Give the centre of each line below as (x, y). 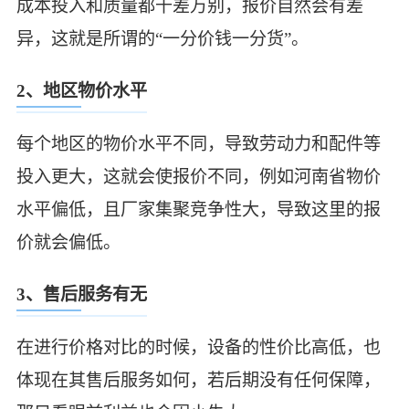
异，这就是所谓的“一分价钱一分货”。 (162, 38)
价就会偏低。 (68, 242)
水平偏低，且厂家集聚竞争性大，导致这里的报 (198, 209)
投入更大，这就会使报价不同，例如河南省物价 (198, 176)
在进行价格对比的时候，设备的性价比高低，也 (198, 347)
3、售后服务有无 (81, 295)
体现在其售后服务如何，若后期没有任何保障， (198, 380)
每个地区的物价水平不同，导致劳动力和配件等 (198, 143)
